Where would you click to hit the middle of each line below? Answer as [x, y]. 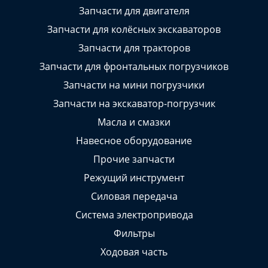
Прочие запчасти [134, 159]
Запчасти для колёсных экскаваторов [134, 29]
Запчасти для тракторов [134, 48]
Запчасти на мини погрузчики [134, 85]
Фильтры [134, 233]
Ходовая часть [134, 252]
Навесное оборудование [134, 140]
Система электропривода [134, 214]
